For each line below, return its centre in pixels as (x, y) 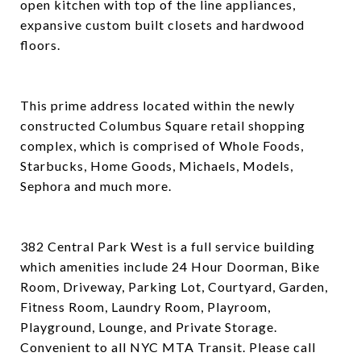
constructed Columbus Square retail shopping (163, 125)
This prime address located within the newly (158, 105)
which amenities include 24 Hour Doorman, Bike (170, 266)
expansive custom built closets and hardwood (162, 25)
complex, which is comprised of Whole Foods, (162, 145)
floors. (40, 45)
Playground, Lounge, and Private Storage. (149, 327)
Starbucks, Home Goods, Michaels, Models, (157, 166)
